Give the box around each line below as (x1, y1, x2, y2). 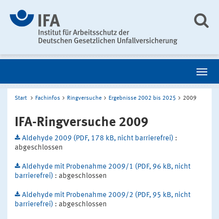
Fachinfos (35, 95, 60, 101)
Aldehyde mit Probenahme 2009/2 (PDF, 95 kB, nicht (22, 191, 191, 199)
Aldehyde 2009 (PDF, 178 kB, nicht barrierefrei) (22, 134, 175, 142)
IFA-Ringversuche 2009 (15, 115, 148, 129)
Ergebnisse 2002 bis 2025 (109, 95, 176, 101)
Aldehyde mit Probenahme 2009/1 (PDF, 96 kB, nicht (22, 163, 191, 171)
